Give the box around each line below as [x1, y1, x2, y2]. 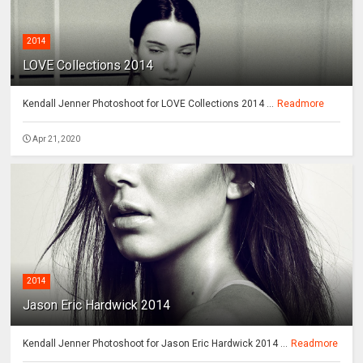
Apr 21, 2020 [32, 135, 81, 144]
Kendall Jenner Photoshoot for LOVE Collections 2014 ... [23, 98, 275, 110]
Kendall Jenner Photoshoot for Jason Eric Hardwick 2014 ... [23, 338, 288, 350]
